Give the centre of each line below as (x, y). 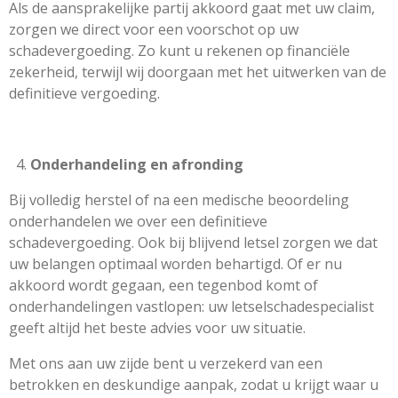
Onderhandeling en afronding (137, 164)
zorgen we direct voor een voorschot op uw (154, 29)
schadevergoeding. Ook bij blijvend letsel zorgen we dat (193, 243)
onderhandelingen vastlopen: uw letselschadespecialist (191, 306)
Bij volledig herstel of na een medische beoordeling (179, 200)
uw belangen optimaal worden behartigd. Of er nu (175, 264)
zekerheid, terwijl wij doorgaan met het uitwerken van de (198, 72)
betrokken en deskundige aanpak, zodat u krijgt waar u (194, 385)
